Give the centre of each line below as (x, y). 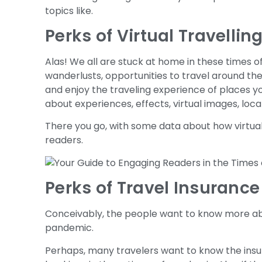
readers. (64, 140)
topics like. (69, 11)
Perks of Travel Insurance (153, 188)
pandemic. (70, 228)
